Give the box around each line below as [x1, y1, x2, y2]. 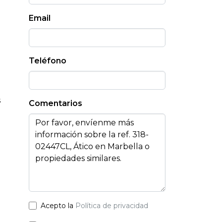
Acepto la [41, 201, 75, 210]
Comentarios [29, 98, 82, 108]
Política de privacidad [75, 201, 148, 210]
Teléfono [29, 55, 66, 65]
